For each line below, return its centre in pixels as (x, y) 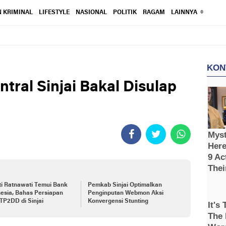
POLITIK (125, 13)
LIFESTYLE (54, 13)
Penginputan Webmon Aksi (125, 193)
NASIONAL (91, 13)
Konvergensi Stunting (118, 201)
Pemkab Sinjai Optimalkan (125, 185)
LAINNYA (184, 13)
